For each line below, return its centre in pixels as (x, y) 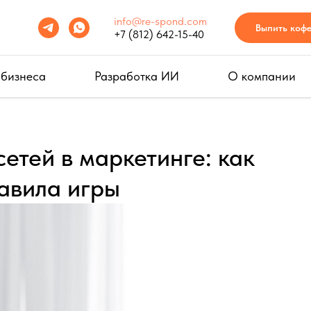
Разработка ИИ (137, 76)
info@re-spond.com (160, 21)
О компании (262, 76)
